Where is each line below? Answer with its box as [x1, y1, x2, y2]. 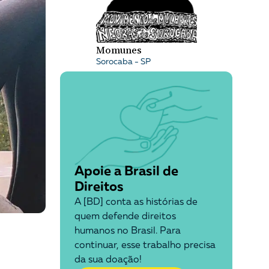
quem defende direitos [74, 212, 176, 222]
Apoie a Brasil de [74, 165, 178, 179]
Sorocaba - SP [95, 58, 151, 67]
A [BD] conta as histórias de [74, 198, 198, 208]
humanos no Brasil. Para [74, 226, 181, 237]
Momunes [95, 43, 142, 57]
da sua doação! [74, 255, 142, 265]
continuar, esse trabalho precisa [74, 241, 216, 251]
